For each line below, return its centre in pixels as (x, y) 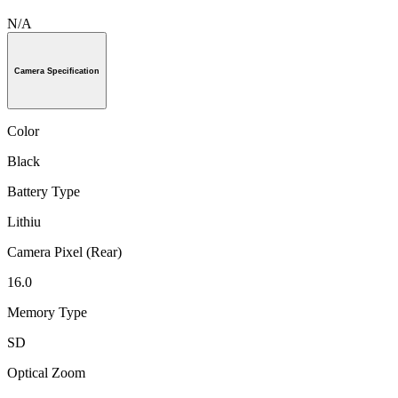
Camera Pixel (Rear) (64, 252)
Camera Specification (57, 71)
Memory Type (47, 313)
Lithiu (24, 222)
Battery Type (44, 192)
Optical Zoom (46, 373)
